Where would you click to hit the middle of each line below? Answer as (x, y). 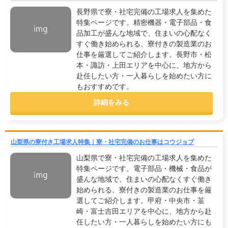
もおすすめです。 (105, 87)
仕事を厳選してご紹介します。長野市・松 (144, 54)
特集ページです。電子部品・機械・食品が (144, 168)
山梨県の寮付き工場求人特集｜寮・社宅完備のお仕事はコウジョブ (102, 142)
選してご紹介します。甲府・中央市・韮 (140, 201)
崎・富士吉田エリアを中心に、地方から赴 (144, 211)
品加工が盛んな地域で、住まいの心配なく (144, 33)
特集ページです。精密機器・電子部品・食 (144, 22)
